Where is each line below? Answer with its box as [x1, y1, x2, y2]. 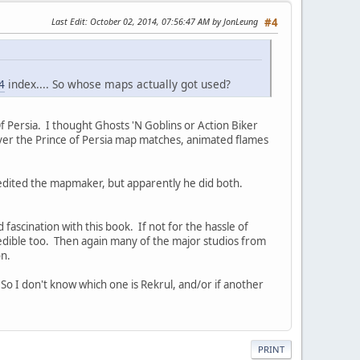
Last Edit [51, 14, 85, 27]
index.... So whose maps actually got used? [5, 76, 231, 92]
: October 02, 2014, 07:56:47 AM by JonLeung [85, 14, 258, 27]
